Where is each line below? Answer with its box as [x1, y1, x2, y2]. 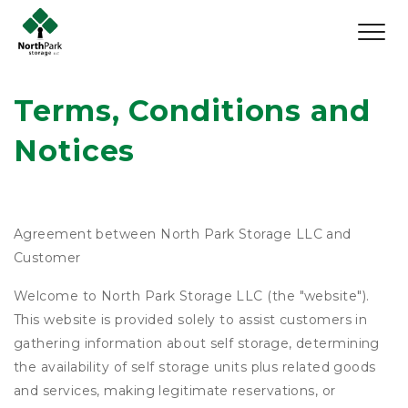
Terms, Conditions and [14, 93, 371, 128]
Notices [14, 133, 136, 168]
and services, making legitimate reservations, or [14, 382, 336, 399]
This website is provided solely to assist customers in [14, 311, 368, 328]
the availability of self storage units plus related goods [14, 359, 376, 375]
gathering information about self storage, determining [14, 335, 380, 352]
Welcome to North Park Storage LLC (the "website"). [14, 288, 370, 304]
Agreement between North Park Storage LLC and [14, 226, 352, 242]
